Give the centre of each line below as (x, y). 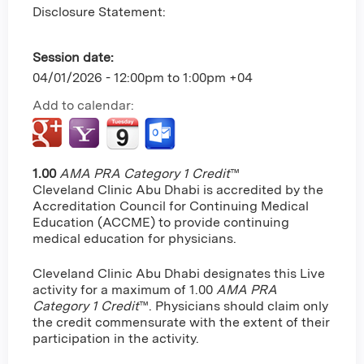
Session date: (75, 58)
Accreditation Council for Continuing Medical (171, 206)
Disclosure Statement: (101, 11)
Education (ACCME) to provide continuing (161, 223)
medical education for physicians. (134, 239)
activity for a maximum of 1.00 (124, 289)
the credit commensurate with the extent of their (181, 322)
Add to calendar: (85, 106)
